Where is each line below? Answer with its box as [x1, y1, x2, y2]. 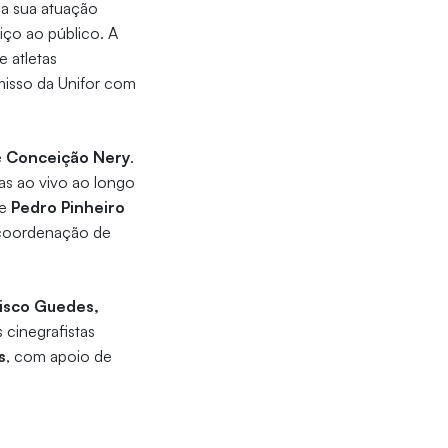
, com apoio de [6, 346, 113, 367]
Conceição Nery [6, 147, 131, 168]
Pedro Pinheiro [11, 197, 126, 218]
